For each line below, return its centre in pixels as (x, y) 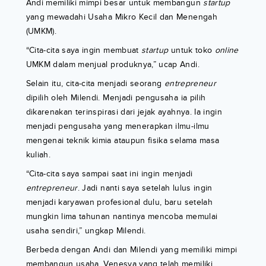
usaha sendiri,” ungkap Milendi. (86, 231)
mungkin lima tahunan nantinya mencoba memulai (122, 217)
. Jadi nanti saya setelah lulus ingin (145, 188)
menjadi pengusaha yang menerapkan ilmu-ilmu (118, 126)
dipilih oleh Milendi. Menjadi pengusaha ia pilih (116, 98)
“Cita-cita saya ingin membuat (83, 50)
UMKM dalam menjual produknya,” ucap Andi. (113, 65)
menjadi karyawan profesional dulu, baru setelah (119, 202)
